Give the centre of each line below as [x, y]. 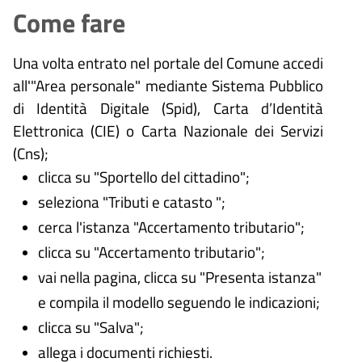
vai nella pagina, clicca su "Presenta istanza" [179, 276]
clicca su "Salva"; [90, 326]
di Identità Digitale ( [90, 107]
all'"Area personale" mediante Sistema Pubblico [168, 85]
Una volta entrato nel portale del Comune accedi [168, 62]
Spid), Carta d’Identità [245, 107]
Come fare [69, 22]
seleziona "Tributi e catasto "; [131, 201]
